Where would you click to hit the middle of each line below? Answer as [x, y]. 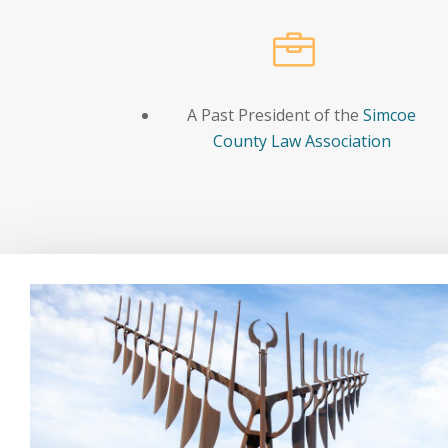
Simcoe [388, 115]
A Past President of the [273, 115]
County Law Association [301, 141]
